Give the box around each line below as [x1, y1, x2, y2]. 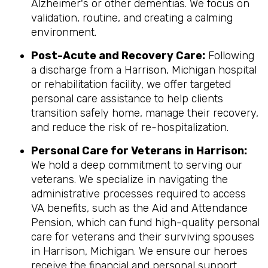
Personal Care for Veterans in [31, 144, 194, 157]
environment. [31, 26, 96, 39]
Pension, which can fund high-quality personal [31, 216, 260, 229]
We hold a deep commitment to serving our [31, 159, 242, 172]
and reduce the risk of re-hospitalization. [31, 121, 229, 134]
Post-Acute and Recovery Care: [31, 49, 205, 62]
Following [205, 49, 254, 62]
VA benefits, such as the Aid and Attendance [31, 202, 248, 215]
